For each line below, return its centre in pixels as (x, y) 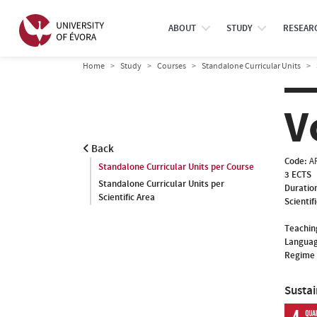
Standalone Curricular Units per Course (176, 167)
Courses (172, 66)
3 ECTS (298, 174)
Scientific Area (127, 197)
